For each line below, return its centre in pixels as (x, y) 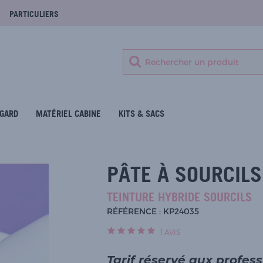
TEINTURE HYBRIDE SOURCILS (179, 197)
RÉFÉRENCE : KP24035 (153, 211)
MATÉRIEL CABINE (68, 114)
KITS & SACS (141, 114)
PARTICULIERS (34, 14)
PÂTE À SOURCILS (184, 174)
